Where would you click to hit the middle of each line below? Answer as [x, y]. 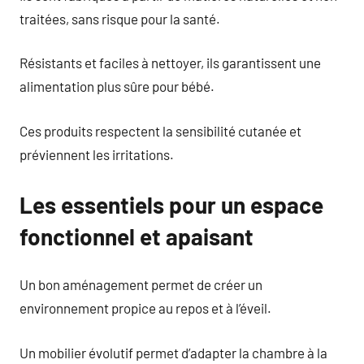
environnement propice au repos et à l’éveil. [145, 308]
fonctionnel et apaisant [136, 236]
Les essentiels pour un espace [171, 204]
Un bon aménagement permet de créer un [141, 284]
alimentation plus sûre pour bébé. [117, 86]
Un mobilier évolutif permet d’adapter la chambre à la [173, 352]
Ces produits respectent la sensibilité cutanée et [160, 130]
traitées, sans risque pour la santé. [120, 18]
